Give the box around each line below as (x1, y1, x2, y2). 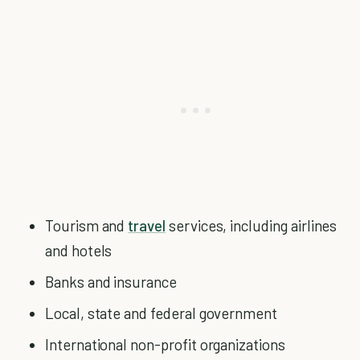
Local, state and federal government (45, 304, 278, 322)
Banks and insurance (45, 272, 177, 291)
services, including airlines (166, 216, 337, 235)
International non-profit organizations (45, 335, 285, 354)
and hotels (45, 241, 112, 260)
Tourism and (45, 216, 129, 235)
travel (128, 216, 166, 235)
